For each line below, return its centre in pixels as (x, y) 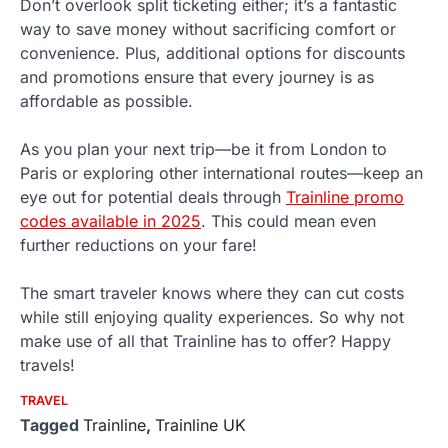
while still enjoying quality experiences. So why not (212, 316)
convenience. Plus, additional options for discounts (212, 52)
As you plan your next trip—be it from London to (203, 148)
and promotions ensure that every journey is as (197, 76)
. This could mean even (288, 220)
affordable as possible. (106, 100)
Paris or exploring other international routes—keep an (221, 172)
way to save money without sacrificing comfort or (208, 28)
